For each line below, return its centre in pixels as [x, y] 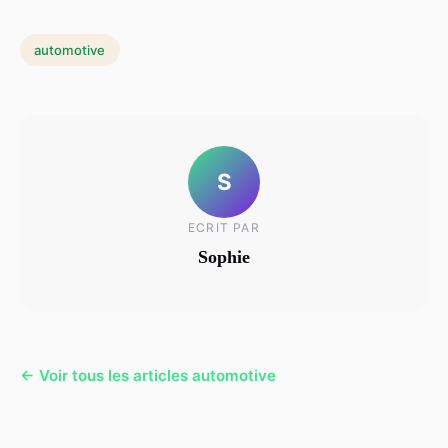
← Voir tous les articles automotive [148, 376]
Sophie [224, 256]
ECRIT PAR [224, 227]
